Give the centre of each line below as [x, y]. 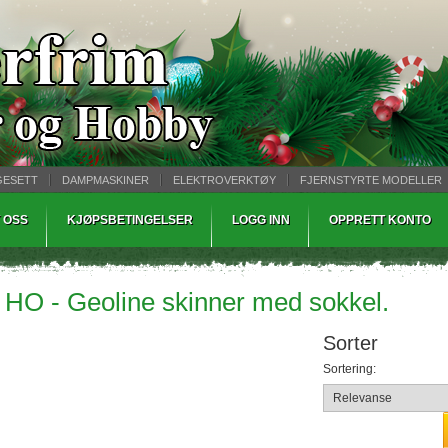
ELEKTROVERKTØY [224, 180]
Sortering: [349, 369]
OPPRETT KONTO [380, 220]
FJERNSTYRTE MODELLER [371, 180]
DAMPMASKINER [105, 180]
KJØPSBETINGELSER [130, 220]
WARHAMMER [96, 203]
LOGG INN [261, 220]
